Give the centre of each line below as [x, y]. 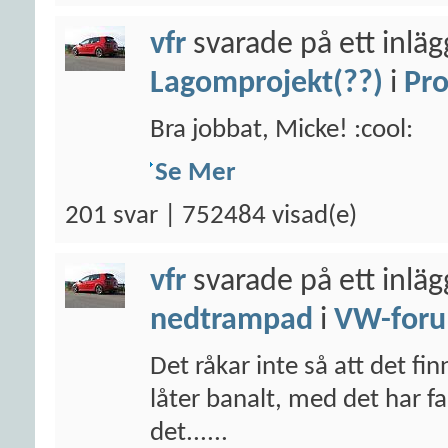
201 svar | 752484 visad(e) [211, 216]
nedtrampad [231, 321]
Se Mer [195, 173]
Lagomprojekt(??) [266, 84]
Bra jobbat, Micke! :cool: [281, 130]
